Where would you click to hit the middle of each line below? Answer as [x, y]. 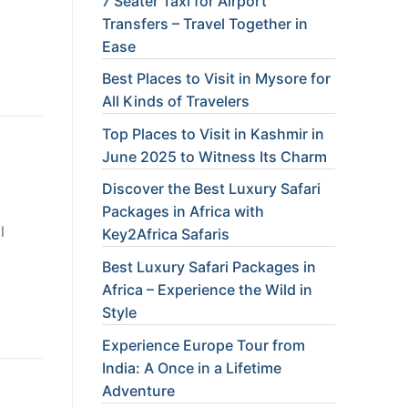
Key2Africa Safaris [166, 235]
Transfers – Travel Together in [205, 23]
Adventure [138, 390]
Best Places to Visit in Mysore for [216, 79]
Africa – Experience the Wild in [207, 289]
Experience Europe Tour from [204, 345]
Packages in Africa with [183, 212]
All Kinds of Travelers [176, 102]
